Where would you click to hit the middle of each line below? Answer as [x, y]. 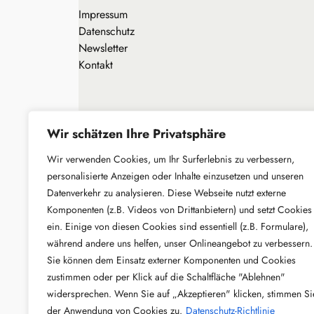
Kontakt [96, 64]
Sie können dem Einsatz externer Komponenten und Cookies [171, 260]
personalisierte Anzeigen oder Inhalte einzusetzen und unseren [175, 176]
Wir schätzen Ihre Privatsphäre [136, 134]
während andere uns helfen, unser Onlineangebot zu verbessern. [180, 243]
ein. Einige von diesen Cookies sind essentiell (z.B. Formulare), [178, 226]
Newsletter [103, 48]
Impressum [103, 14]
